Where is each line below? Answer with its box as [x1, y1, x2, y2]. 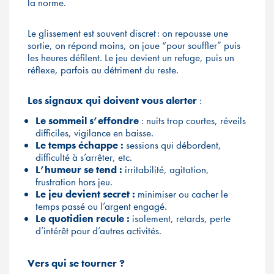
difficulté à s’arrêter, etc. [35, 150, 132, 164]
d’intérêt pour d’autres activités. [35, 224, 161, 237]
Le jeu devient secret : [35, 187, 135, 201]
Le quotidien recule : [35, 212, 130, 225]
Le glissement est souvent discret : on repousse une [28, 26, 228, 40]
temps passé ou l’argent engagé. [35, 199, 167, 213]
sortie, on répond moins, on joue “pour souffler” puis [28, 39, 240, 52]
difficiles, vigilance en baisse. [35, 126, 154, 139]
